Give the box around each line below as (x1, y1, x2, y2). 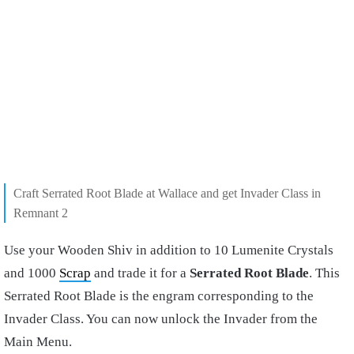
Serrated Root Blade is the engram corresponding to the (4, 288, 314, 304)
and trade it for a (91, 265, 190, 281)
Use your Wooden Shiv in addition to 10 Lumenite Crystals (4, 243, 333, 258)
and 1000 (4, 265, 59, 281)
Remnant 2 (13, 206, 68, 220)
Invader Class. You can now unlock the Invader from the (4, 311, 318, 327)
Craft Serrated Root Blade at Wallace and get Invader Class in (13, 186, 321, 201)
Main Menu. (4, 334, 75, 350)
